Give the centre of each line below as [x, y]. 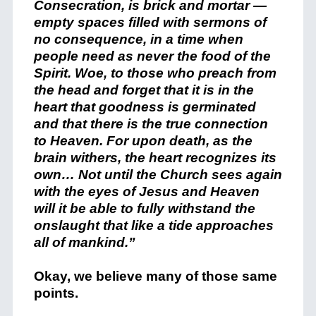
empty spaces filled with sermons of [150, 22]
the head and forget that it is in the [144, 90]
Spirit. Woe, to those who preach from [155, 73]
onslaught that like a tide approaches [153, 225]
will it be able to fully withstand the [144, 208]
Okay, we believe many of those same [155, 276]
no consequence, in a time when [138, 39]
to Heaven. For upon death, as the [143, 141]
